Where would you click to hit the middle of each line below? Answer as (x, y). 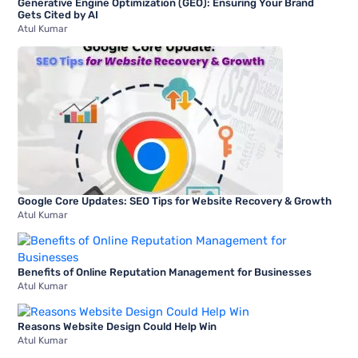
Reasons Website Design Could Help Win (117, 327)
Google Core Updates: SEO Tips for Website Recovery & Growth (175, 201)
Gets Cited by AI (58, 14)
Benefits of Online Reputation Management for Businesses (165, 272)
